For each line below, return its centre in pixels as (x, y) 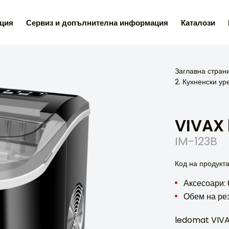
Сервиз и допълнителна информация (97, 22)
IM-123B (196, 141)
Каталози (198, 22)
